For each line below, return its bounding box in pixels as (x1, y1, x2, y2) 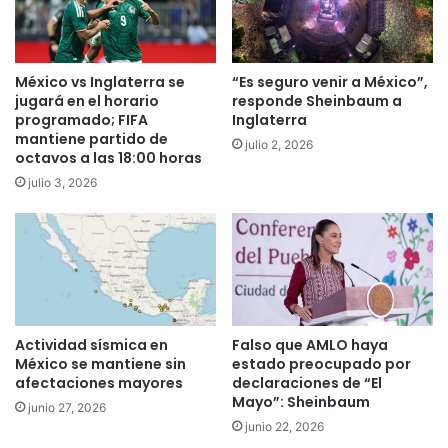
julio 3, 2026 (28, 174, 97, 190)
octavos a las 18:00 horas (15, 147, 202, 168)
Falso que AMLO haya (232, 335, 388, 356)
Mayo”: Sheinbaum (232, 392, 370, 413)
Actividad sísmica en (15, 335, 168, 356)
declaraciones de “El (232, 373, 382, 394)
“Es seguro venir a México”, (232, 71, 428, 92)
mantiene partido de (15, 128, 168, 149)
